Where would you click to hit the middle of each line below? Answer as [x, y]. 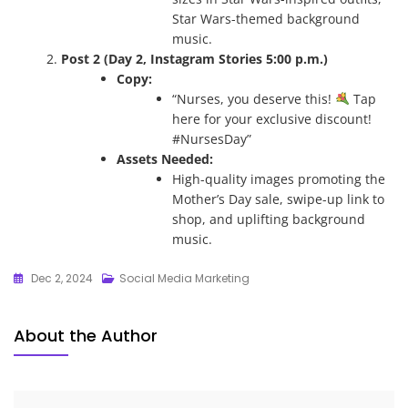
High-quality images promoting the [279, 178]
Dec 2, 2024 [62, 278]
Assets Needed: [165, 158]
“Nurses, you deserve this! [254, 98]
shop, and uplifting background [269, 219]
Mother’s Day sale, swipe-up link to [279, 199]
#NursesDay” [212, 138]
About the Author [86, 335]
